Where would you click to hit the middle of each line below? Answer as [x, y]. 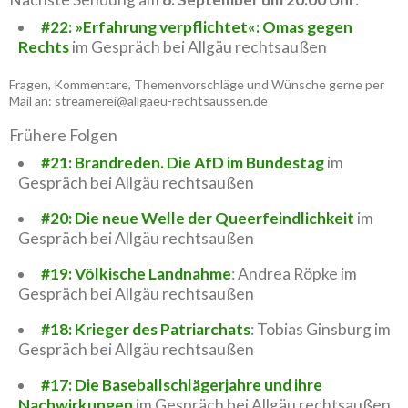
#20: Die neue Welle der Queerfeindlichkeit [197, 218]
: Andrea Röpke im [294, 273]
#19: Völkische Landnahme [136, 273]
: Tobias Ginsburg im [320, 329]
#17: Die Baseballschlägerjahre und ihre [181, 384]
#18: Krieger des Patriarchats [145, 329]
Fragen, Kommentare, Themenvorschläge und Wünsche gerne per [197, 84]
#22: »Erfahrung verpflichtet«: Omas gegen [196, 26]
